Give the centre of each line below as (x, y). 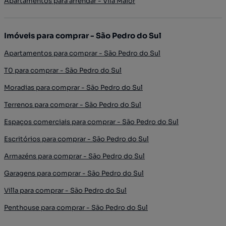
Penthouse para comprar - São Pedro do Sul (76, 207)
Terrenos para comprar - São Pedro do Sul (73, 104)
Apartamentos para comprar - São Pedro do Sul (82, 53)
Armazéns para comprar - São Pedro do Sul (74, 156)
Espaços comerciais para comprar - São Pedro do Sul (91, 122)
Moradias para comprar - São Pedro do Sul (73, 87)
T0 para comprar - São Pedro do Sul (63, 70)
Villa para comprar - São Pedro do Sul (65, 190)
